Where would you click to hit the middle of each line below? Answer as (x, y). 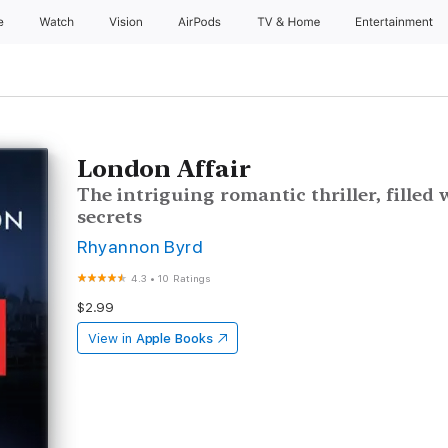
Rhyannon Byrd (140, 246)
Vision (126, 22)
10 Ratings (185, 278)
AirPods (201, 22)
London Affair (164, 168)
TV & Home (290, 22)
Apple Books (174, 338)
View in (110, 338)
